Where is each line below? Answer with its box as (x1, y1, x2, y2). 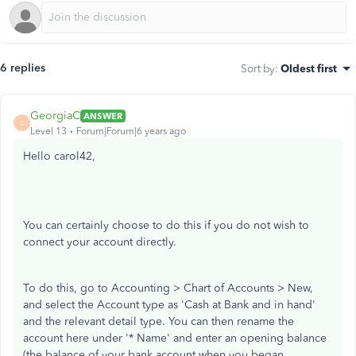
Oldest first (281, 62, 337, 75)
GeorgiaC (30, 109, 80, 122)
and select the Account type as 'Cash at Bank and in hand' (23, 298, 315, 311)
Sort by (241, 62, 275, 75)
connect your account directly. (23, 235, 180, 249)
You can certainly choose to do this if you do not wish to (23, 219, 309, 232)
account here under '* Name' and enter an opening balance (23, 331, 327, 345)
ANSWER (83, 110, 122, 122)
